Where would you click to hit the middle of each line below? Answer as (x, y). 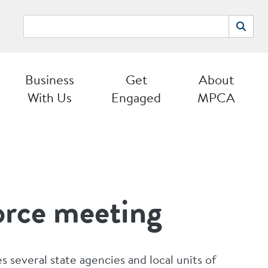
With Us (50, 98)
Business (50, 80)
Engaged (136, 98)
